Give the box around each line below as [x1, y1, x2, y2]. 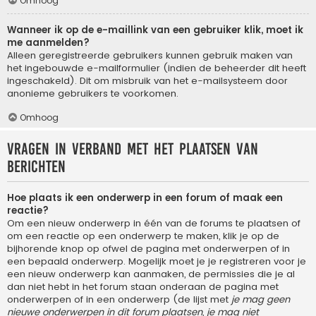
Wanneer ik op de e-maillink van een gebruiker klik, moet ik [7, 23, 303, 37]
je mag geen [231, 292, 290, 306]
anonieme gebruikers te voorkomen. [7, 87, 178, 101]
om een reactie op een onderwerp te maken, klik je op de [7, 229, 279, 243]
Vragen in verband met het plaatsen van [7, 140, 258, 158]
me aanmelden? [7, 36, 90, 50]
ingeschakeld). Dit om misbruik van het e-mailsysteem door [7, 74, 288, 88]
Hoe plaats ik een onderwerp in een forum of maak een [7, 190, 283, 205]
